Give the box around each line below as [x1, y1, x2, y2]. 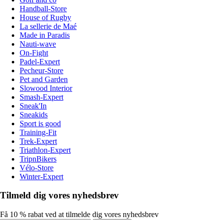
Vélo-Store [20, 163, 54, 172]
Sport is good [20, 119, 61, 128]
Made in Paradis [20, 30, 70, 39]
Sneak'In [20, 101, 47, 110]
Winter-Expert [20, 172, 63, 181]
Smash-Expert [20, 92, 63, 101]
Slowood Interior [20, 83, 72, 92]
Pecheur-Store [20, 66, 63, 75]
